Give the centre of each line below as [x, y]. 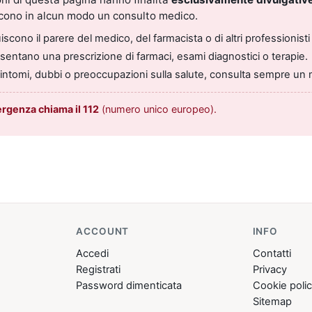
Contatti [272, 253]
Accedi [93, 253]
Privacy [270, 269]
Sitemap [272, 301]
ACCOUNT [103, 232]
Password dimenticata [129, 285]
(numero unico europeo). [158, 109]
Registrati [99, 269]
